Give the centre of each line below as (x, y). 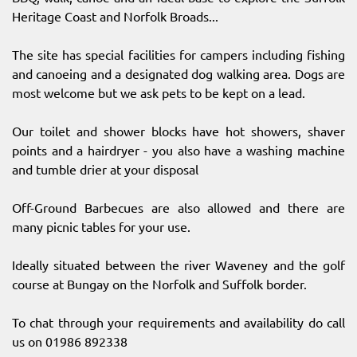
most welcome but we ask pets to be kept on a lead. (159, 93)
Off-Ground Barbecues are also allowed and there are (178, 208)
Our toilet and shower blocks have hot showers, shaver (178, 131)
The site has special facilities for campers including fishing (178, 55)
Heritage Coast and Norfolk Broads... (115, 16)
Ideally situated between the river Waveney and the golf (178, 265)
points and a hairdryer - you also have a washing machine (178, 150)
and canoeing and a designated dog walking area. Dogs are (178, 74)
